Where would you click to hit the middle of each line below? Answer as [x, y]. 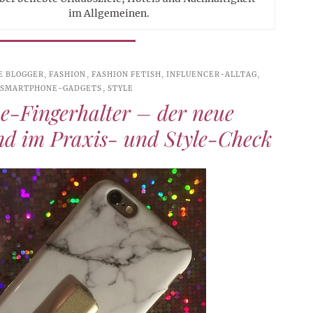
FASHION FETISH [126, 74]
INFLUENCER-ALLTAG [211, 74]
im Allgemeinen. [109, 13]
